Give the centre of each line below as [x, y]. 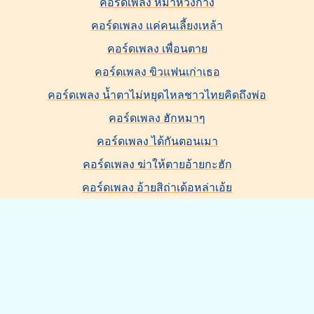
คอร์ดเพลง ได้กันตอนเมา [157, 141]
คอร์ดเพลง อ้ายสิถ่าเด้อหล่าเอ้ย [157, 187]
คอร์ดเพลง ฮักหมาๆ [157, 118]
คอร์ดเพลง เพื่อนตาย [157, 49]
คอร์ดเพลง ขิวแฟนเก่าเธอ [157, 72]
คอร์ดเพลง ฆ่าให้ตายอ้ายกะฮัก [157, 164]
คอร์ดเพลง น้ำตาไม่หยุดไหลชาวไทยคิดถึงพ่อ [157, 95]
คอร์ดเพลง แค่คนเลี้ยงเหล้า [157, 26]
